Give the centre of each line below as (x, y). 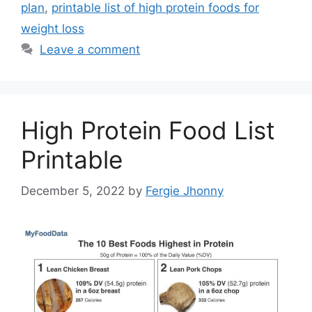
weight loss (53, 29)
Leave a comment (90, 50)
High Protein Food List (148, 131)
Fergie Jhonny (185, 190)
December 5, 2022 (73, 190)
